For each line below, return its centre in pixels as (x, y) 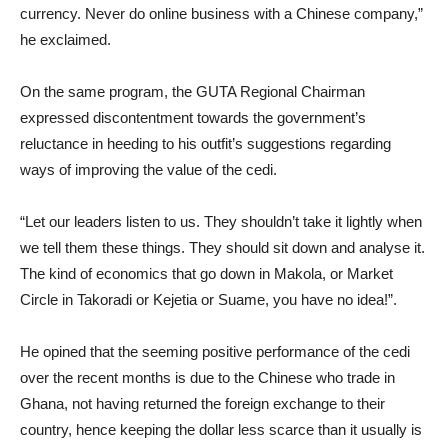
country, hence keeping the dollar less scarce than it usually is (221, 429)
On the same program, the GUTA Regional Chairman (192, 91)
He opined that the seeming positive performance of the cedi (215, 351)
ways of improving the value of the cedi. (148, 169)
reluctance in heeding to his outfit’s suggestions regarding (205, 143)
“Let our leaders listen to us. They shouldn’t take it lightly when (221, 221)
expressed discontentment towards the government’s (193, 117)
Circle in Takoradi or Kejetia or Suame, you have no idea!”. (208, 299)
